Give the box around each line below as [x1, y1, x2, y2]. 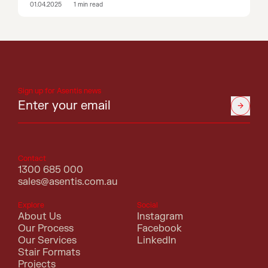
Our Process [18, 222, 74, 234]
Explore [18, 200, 44, 210]
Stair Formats [18, 246, 80, 258]
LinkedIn [136, 234, 176, 246]
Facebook [136, 222, 182, 234]
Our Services [18, 234, 77, 246]
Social [136, 200, 158, 210]
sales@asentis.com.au [18, 175, 118, 188]
